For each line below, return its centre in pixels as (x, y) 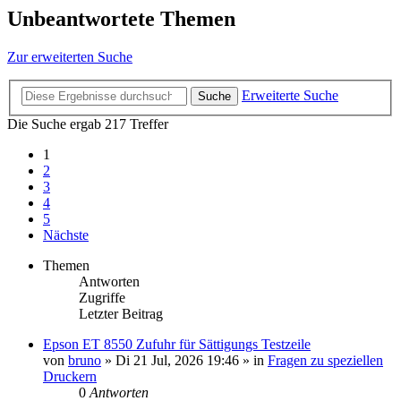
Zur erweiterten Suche (70, 57)
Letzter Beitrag (121, 313)
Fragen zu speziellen (325, 360)
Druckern (70, 376)
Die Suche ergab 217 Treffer (88, 124)
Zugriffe (102, 297)
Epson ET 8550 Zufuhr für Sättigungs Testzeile (177, 344)
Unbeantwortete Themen (121, 19)
